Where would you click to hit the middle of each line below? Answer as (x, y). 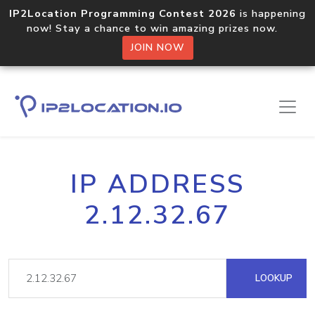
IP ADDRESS (157, 184)
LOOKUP (272, 278)
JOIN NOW (157, 47)
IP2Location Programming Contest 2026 (123, 13)
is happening (271, 13)
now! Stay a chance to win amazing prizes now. (157, 28)
